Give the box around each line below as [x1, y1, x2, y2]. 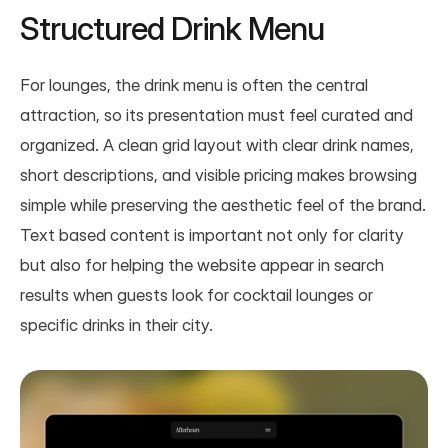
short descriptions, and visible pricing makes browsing [20, 164, 417, 185]
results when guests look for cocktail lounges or [20, 284, 373, 305]
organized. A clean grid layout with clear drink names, [20, 134, 414, 155]
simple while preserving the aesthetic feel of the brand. [20, 194, 426, 215]
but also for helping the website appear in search [20, 254, 384, 275]
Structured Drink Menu [20, 8, 324, 48]
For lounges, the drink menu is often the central [20, 74, 368, 95]
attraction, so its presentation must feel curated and [20, 104, 413, 125]
